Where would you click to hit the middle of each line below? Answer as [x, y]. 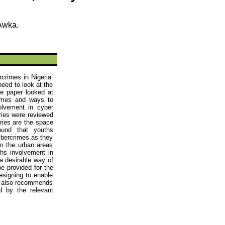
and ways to [32, 100]
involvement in [30, 152]
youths [43, 130]
